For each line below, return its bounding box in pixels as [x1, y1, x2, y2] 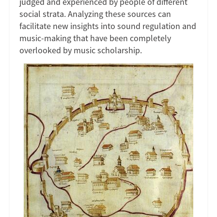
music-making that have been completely [19, 32, 171, 44]
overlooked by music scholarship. [19, 44, 142, 56]
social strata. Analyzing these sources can [19, 8, 171, 19]
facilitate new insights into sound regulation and [19, 20, 196, 31]
